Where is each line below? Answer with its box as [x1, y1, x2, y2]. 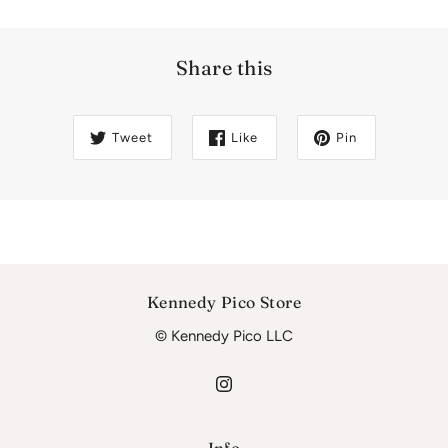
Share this [175, 55, 273, 81]
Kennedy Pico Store [146, 292, 302, 313]
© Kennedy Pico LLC [154, 327, 293, 346]
